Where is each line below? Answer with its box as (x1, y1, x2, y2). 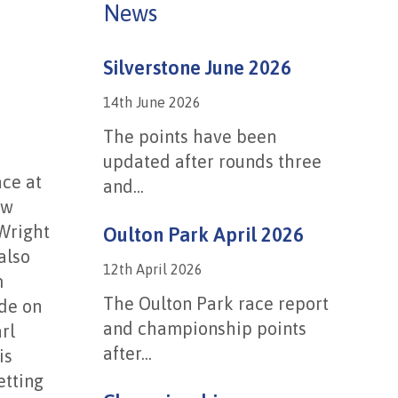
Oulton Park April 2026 (102, 223, 304, 246)
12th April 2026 (102, 261, 203, 277)
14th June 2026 (102, 94, 201, 110)
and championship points (102, 318, 306, 338)
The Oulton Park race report (102, 293, 329, 314)
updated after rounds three (102, 151, 322, 171)
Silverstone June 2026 (102, 56, 291, 79)
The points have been (102, 126, 276, 147)
